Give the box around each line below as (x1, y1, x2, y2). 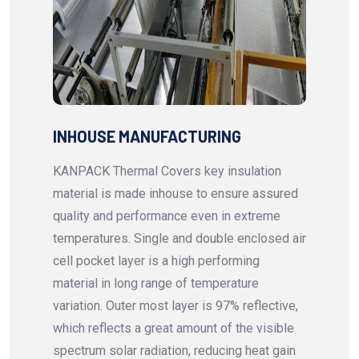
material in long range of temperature (53, 276, 259, 292)
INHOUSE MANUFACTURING (53, 127, 241, 147)
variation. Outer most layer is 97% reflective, (53, 298, 298, 314)
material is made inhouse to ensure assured (53, 186, 298, 202)
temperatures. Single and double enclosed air (53, 231, 306, 247)
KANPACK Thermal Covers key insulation (53, 163, 281, 179)
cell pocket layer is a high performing (53, 253, 260, 269)
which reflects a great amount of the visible (53, 321, 294, 337)
